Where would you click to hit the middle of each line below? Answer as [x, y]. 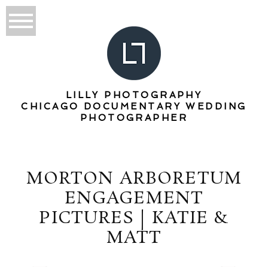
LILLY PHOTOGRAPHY [134, 95]
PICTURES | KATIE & [134, 218]
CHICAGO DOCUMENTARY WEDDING [134, 106]
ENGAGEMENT [134, 199]
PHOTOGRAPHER [134, 118]
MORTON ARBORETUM [134, 179]
